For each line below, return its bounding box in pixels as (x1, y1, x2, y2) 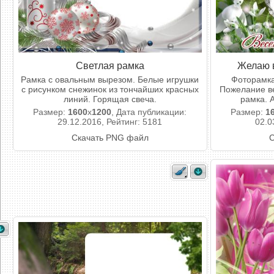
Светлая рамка (76, 60, 144, 71)
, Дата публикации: (111, 107, 187, 117)
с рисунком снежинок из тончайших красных (21, 84, 199, 94)
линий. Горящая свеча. (64, 94, 157, 104)
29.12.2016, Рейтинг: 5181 (57, 117, 163, 127)
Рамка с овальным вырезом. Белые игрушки (21, 75, 199, 84)
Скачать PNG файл (72, 133, 149, 143)
